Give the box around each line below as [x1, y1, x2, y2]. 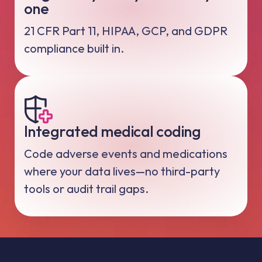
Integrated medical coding [24, 121, 201, 141]
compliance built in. [24, 40, 124, 56]
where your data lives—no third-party [24, 164, 220, 179]
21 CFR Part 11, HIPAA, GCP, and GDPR [24, 23, 227, 38]
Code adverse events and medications [24, 146, 227, 161]
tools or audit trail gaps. [24, 181, 149, 196]
